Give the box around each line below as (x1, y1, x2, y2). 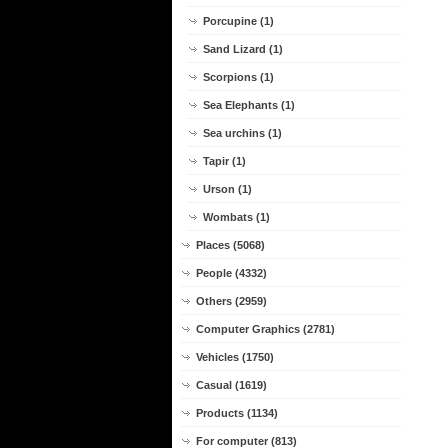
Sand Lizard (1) (203, 43, 283, 55)
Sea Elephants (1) (203, 99, 295, 111)
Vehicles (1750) (196, 351, 274, 363)
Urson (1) (203, 183, 252, 195)
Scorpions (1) (203, 71, 274, 83)
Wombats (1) (203, 211, 270, 223)
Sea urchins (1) (203, 127, 282, 139)
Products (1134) (196, 407, 278, 419)
